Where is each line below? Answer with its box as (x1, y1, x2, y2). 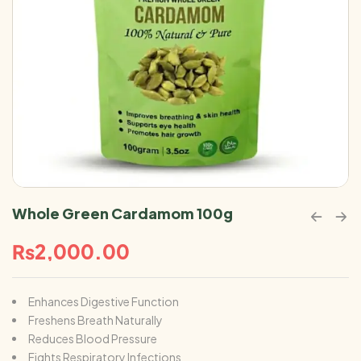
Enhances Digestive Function (28, 294, 179, 309)
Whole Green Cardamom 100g (12, 204, 233, 222)
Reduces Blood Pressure (28, 331, 157, 346)
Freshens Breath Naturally (28, 313, 163, 327)
